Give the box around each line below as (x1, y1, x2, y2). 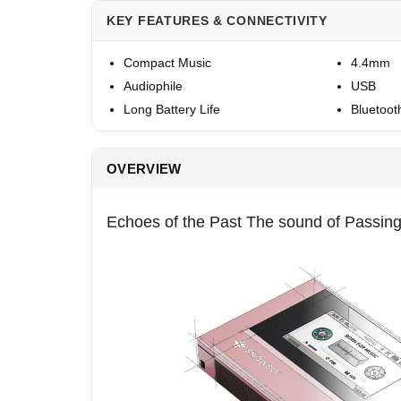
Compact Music (124, 55, 211, 70)
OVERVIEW (107, 161, 182, 176)
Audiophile (124, 79, 183, 93)
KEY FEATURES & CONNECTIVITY (107, 13, 328, 28)
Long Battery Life (124, 102, 220, 116)
